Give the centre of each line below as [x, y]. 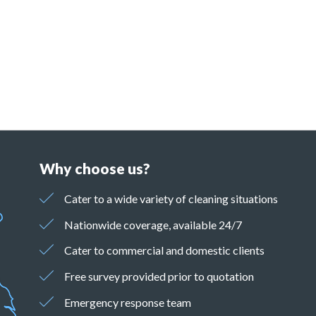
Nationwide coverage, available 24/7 [153, 224]
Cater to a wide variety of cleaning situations [171, 198]
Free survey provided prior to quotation [160, 276]
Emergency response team [128, 303]
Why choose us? [95, 169]
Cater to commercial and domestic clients [165, 250]
